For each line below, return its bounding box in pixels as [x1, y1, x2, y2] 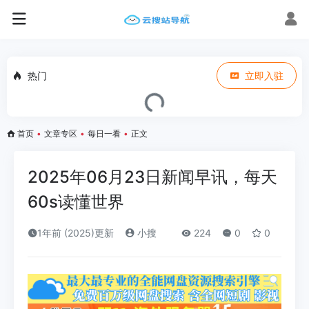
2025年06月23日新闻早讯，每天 [28, 167, 277, 187]
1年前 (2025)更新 [37, 227, 114, 239]
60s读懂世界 [28, 192, 124, 212]
